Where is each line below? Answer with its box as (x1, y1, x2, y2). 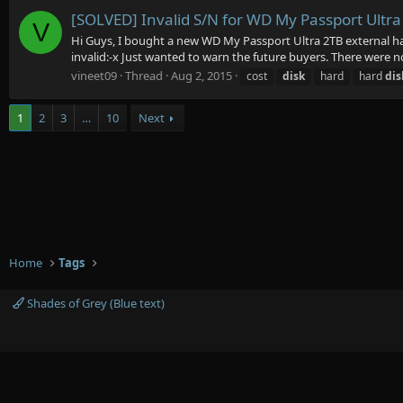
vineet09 (71, 67, 117, 85)
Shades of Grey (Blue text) (24, 295, 165, 311)
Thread (125, 67, 163, 85)
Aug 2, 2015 (171, 67, 232, 85)
